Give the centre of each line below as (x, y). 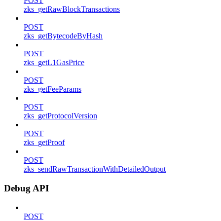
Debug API (26, 188)
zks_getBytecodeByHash (63, 36)
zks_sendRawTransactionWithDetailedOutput (95, 169)
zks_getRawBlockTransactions (72, 9)
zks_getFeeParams (53, 89)
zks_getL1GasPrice (54, 63)
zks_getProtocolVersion (60, 116)
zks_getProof (44, 143)
